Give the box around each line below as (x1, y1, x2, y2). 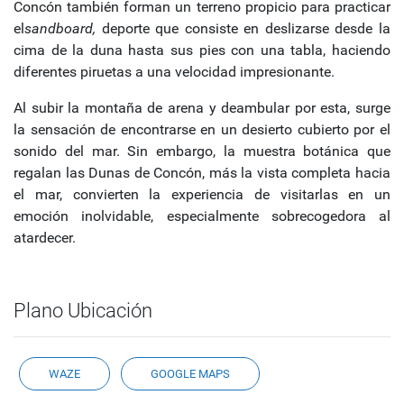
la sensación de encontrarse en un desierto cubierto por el (14, 121, 390, 139)
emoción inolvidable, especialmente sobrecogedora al (14, 207, 390, 225)
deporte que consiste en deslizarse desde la (96, 20, 390, 38)
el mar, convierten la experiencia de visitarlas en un (14, 186, 390, 204)
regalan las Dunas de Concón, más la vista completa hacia (14, 164, 390, 182)
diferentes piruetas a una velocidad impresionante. (14, 63, 335, 81)
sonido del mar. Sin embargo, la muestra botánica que (14, 142, 390, 161)
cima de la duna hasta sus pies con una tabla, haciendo (14, 41, 390, 60)
